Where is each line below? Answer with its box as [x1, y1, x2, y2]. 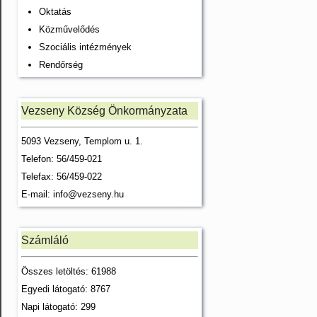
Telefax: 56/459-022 [21, 171, 102, 182]
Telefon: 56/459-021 [21, 154, 102, 164]
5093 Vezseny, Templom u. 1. [21, 136, 143, 146]
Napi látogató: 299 [21, 301, 96, 312]
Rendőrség [39, 59, 83, 70]
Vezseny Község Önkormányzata [21, 104, 188, 117]
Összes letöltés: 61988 [21, 265, 116, 277]
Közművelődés [39, 23, 100, 35]
